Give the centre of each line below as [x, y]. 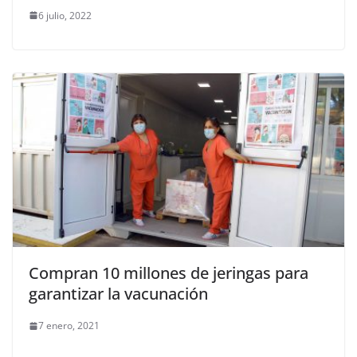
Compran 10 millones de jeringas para [169, 273]
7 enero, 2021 [69, 326]
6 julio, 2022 [65, 15]
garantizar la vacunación [118, 294]
